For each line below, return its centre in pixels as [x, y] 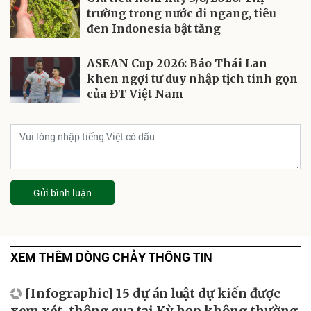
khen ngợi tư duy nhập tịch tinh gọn [192, 78]
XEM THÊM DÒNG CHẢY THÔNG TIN [111, 257]
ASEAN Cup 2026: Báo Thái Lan [177, 63]
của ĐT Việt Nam [135, 93]
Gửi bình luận [62, 192]
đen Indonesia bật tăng [154, 28]
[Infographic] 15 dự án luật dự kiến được [153, 293]
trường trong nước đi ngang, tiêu [182, 13]
